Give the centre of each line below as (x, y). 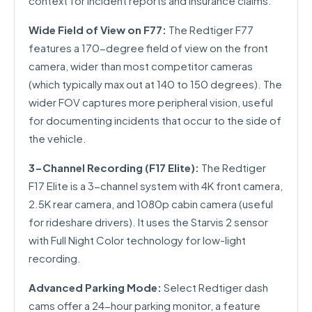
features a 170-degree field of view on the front (148, 48)
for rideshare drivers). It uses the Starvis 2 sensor (148, 222)
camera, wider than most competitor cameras (141, 66)
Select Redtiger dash (215, 287)
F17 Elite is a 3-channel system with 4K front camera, (156, 186)
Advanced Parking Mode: (95, 287)
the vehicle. (57, 138)
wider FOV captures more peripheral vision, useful (151, 102)
